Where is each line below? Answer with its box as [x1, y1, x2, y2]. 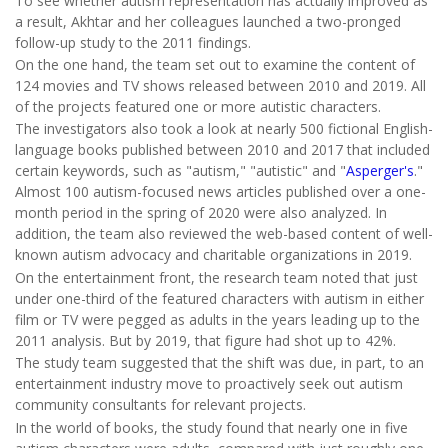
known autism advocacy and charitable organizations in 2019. [15, 245, 412, 265]
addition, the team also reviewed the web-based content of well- [15, 224, 433, 244]
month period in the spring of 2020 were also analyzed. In [15, 203, 387, 223]
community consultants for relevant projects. [15, 395, 306, 415]
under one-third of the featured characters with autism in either [15, 288, 424, 308]
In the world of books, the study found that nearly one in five [15, 417, 408, 437]
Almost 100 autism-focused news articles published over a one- [15, 182, 426, 202]
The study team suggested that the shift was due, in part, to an [15, 353, 424, 373]
